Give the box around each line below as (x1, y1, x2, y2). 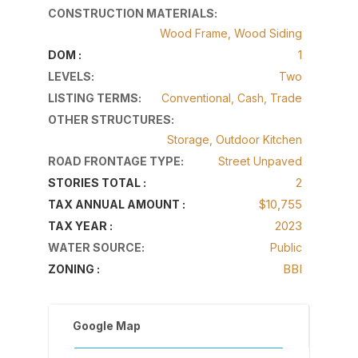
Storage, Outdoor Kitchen (167, 133, 303, 146)
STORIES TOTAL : (47, 176, 146, 189)
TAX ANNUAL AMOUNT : (47, 197, 185, 211)
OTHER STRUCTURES (47, 113, 171, 126)
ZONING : (47, 262, 100, 276)
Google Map (72, 319, 141, 332)
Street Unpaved (218, 154, 303, 168)
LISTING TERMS (47, 91, 138, 105)
